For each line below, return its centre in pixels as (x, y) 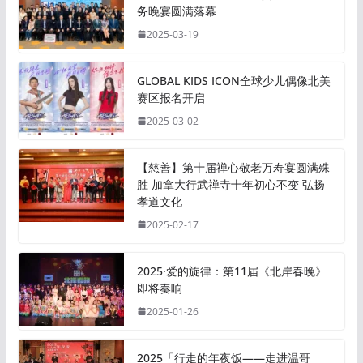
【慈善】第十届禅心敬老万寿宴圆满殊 (233, 167)
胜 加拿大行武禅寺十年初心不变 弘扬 (231, 184)
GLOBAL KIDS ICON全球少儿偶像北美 (233, 80)
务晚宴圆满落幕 (176, 11)
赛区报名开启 (171, 97)
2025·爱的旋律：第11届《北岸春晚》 (231, 271)
